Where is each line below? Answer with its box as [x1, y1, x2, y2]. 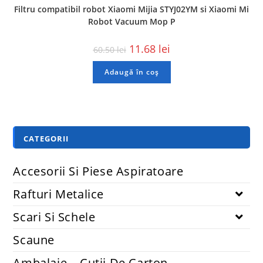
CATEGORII [23, 133, 69, 144]
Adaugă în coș [104, 67, 159, 77]
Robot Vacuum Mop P [87, 16, 176, 28]
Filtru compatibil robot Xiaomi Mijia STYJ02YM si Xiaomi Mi [14, 4, 249, 15]
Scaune [13, 231, 55, 248]
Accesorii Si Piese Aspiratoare [13, 163, 184, 179]
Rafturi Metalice [13, 186, 104, 202]
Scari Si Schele [13, 208, 96, 225]
